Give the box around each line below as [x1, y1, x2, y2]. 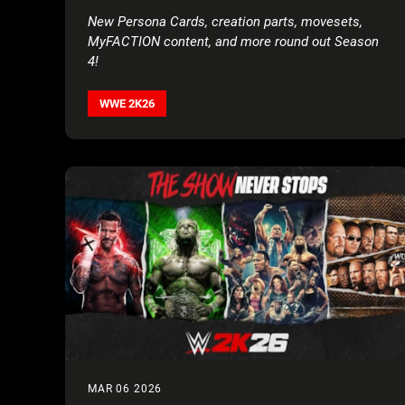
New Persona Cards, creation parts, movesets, [88, 13, 363, 30]
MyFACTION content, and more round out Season [88, 33, 379, 50]
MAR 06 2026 [88, 381, 163, 395]
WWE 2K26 [99, 96, 155, 110]
